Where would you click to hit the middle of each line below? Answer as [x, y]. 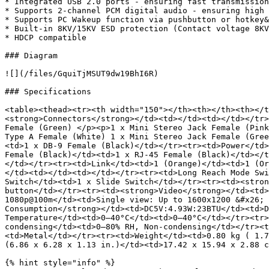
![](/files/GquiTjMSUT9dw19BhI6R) [82, 74]
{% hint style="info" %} [60, 263]
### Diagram [31, 56]
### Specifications [48, 92]
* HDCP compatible [46, 38]
